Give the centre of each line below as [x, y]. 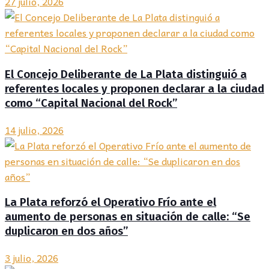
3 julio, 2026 [32, 258]
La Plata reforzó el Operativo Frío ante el [110, 203]
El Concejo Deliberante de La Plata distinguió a [126, 74]
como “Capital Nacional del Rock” [91, 103]
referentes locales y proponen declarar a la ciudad [134, 89]
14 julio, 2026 [34, 129]
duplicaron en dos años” [66, 231]
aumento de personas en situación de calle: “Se [128, 217]
